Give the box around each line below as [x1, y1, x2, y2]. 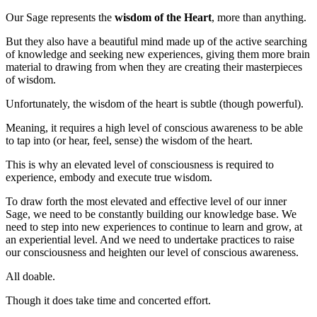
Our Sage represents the [6, 11, 115, 24]
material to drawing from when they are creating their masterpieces [6, 61, 302, 74]
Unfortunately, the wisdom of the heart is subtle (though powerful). [6, 98, 304, 110]
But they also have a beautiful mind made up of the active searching [6, 35, 307, 48]
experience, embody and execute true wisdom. [6, 171, 212, 184]
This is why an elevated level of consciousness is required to [6, 158, 274, 171]
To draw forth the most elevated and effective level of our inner [6, 195, 287, 208]
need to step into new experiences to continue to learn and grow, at [6, 221, 302, 234]
